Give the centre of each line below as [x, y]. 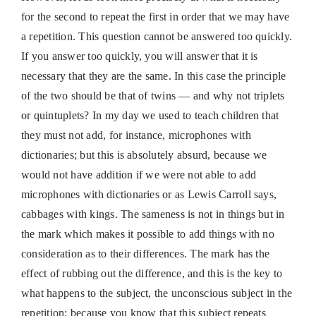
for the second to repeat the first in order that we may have [155, 17]
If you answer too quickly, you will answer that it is [139, 56]
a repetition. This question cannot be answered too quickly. [157, 37]
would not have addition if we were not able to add [138, 175]
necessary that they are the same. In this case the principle [153, 76]
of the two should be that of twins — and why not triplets [153, 96]
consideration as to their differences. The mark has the [145, 254]
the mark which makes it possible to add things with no [147, 234]
